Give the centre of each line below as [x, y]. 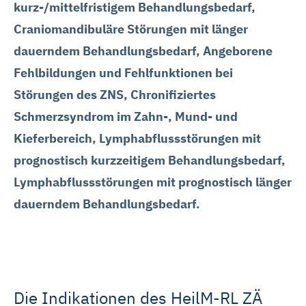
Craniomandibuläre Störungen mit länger [131, 29]
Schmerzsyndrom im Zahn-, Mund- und [126, 116]
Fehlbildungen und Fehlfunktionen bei [123, 73]
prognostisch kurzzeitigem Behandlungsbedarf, [150, 160]
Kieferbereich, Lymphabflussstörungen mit [137, 138]
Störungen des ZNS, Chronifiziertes [115, 95]
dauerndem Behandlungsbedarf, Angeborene [143, 51]
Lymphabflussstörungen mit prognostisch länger [153, 182]
